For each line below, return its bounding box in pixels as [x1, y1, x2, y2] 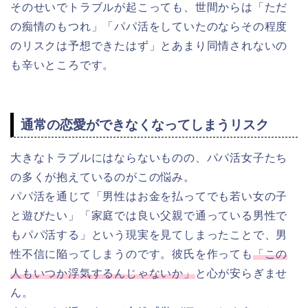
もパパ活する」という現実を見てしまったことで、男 [10, 228, 288, 241]
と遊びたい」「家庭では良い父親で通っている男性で [10, 209, 288, 221]
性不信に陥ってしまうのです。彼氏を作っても [10, 247, 253, 260]
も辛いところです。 [10, 59, 115, 71]
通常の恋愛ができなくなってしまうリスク [21, 117, 269, 132]
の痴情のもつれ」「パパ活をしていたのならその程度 [10, 21, 288, 33]
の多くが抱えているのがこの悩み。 [10, 170, 195, 183]
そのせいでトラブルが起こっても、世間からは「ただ [10, 1, 288, 14]
